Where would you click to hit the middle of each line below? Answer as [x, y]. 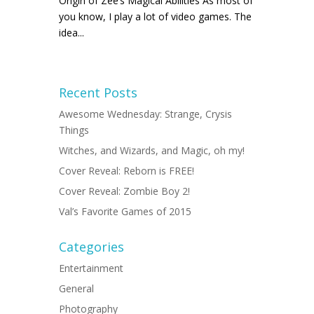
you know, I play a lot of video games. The [155, 16]
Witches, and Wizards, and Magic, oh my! [152, 150]
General [76, 288]
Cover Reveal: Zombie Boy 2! [124, 191]
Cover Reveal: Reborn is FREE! [127, 171]
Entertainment [91, 268]
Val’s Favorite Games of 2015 [125, 211]
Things [74, 130]
